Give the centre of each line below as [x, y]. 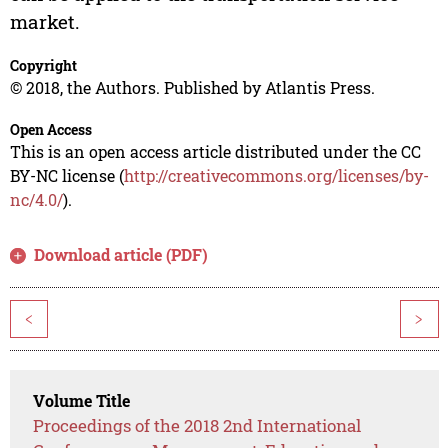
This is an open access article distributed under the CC [215, 152]
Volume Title [82, 401]
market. [44, 22]
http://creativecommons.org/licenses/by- [276, 176]
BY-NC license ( [66, 176]
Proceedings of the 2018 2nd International [197, 426]
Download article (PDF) [121, 255]
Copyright [43, 66]
